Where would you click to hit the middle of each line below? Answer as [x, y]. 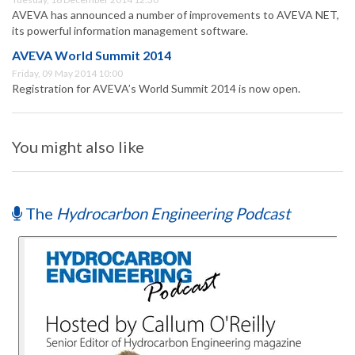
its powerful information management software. [130, 31]
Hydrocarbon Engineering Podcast [173, 214]
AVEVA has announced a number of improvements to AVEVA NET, [176, 15]
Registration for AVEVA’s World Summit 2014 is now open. [156, 89]
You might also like [78, 147]
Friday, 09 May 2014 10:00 [67, 74]
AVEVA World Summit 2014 [92, 55]
